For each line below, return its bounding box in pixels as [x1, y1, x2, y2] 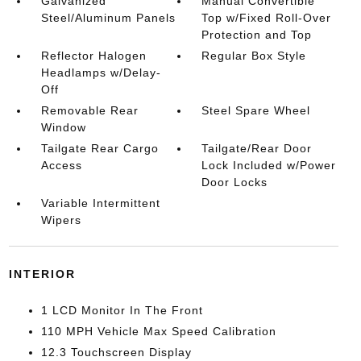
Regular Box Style [201, 49, 307, 62]
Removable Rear [40, 104, 139, 117]
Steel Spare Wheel [201, 104, 311, 117]
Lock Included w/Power [201, 159, 337, 172]
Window [40, 121, 86, 134]
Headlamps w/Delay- [40, 66, 161, 79]
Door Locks [201, 176, 268, 189]
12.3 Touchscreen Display [40, 346, 192, 359]
